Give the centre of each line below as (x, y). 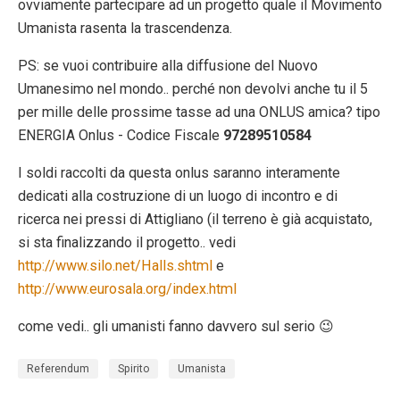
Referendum (58, 368)
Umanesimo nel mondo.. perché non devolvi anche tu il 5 (193, 88)
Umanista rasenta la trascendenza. (125, 28)
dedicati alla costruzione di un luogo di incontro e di (178, 196)
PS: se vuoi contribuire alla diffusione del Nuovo (168, 65)
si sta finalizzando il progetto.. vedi (127, 242)
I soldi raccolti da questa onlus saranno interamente (179, 172)
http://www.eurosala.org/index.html (127, 288)
